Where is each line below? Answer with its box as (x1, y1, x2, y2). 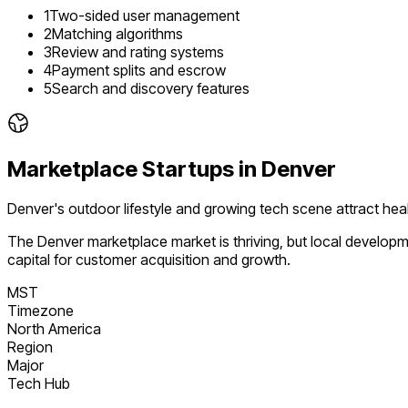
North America (7, 320, 101, 339)
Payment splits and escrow (52, 60, 226, 79)
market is (168, 232, 229, 251)
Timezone (7, 301, 74, 321)
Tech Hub (7, 374, 70, 393)
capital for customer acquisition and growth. (7, 250, 291, 270)
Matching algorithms (52, 24, 183, 43)
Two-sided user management (49, 5, 240, 25)
